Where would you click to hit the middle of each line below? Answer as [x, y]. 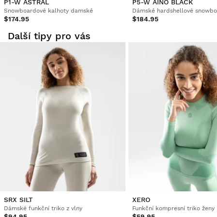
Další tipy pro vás [49, 36]
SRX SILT [18, 199]
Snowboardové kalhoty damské [48, 11]
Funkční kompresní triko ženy [173, 208]
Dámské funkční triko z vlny [43, 208]
